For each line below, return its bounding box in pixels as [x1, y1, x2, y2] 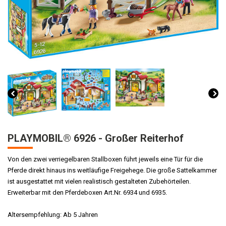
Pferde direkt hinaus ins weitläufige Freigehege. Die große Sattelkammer [8, 166, 217, 174]
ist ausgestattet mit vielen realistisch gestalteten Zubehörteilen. [8, 178, 191, 185]
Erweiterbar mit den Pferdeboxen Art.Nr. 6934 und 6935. [8, 189, 167, 196]
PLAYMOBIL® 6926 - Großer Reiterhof [8, 132, 184, 144]
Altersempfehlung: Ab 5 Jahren [8, 211, 98, 218]
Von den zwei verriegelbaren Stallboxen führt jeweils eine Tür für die [8, 155, 203, 163]
